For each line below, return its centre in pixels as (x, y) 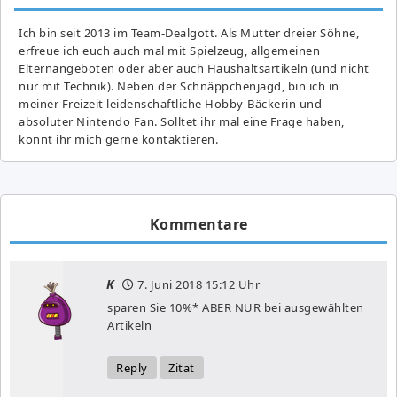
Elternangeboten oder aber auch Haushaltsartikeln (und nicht (194, 68)
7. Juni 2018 (170, 284)
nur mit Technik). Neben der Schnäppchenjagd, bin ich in (179, 86)
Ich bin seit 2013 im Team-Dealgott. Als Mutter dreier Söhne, (189, 32)
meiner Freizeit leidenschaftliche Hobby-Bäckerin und (170, 103)
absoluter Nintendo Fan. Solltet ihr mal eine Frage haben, (182, 121)
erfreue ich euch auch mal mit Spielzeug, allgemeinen (169, 50)
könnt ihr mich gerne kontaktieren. (118, 139)
